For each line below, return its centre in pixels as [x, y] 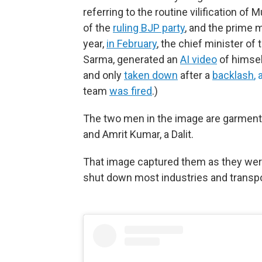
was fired [131, 91]
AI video [199, 59]
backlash [233, 75]
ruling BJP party [149, 27]
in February [132, 43]
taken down [151, 75]
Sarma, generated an [132, 59]
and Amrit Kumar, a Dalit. [138, 134]
